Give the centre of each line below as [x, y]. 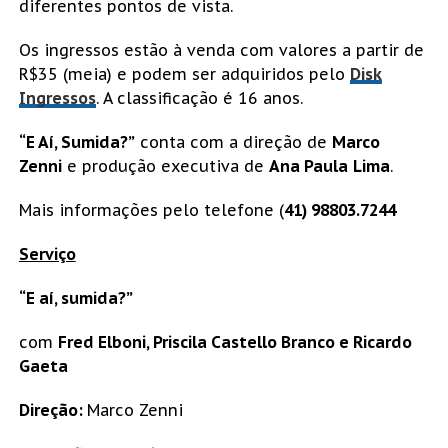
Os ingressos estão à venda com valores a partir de [221, 50]
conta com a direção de [233, 142]
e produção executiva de [165, 166]
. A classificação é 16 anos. [199, 98]
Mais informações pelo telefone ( [151, 210]
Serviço [47, 254]
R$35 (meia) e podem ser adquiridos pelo [184, 74]
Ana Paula [308, 166]
